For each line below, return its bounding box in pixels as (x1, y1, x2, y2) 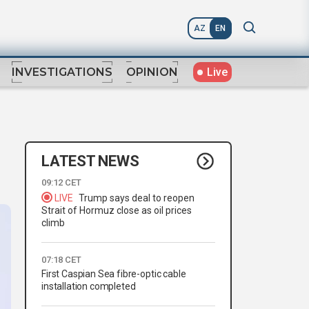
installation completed (41, 281, 136, 292)
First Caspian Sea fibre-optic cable (41, 268, 186, 280)
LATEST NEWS (41, 152, 139, 170)
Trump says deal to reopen (79, 192, 195, 204)
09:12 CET (41, 177, 81, 188)
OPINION (126, 66, 178, 79)
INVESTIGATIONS (12, 66, 112, 79)
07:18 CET (41, 255, 81, 266)
